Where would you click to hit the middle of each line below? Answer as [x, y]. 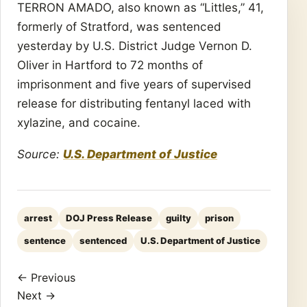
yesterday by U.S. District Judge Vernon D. [135, 46]
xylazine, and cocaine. [79, 122]
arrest [38, 218]
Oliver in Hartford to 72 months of [110, 65]
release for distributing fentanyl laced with [134, 103]
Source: [40, 154]
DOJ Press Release [109, 218]
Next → [36, 296]
